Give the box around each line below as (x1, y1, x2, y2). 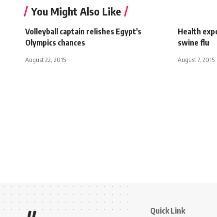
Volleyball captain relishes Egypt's (25, 26, 141, 36)
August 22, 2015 (25, 55, 66, 63)
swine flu (178, 37, 209, 47)
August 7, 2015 (178, 55, 215, 63)
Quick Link (150, 205, 185, 216)
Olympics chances (25, 37, 85, 47)
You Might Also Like (31, 4, 121, 18)
